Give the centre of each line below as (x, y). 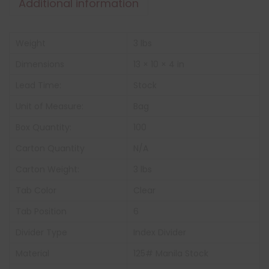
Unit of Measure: (50, 106)
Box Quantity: (44, 127)
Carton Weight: (47, 169)
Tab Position (41, 211)
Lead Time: (38, 85)
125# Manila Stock (171, 253)
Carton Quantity (50, 148)
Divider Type (41, 232)
